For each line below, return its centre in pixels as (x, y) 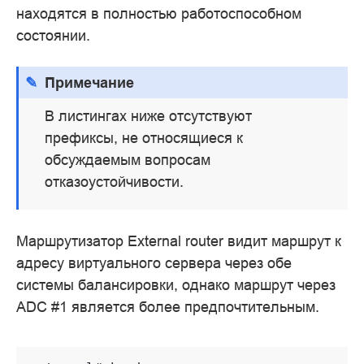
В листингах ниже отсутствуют (149, 116)
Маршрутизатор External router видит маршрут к (179, 241)
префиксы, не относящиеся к (144, 138)
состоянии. (53, 35)
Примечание (90, 82)
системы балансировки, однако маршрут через (176, 285)
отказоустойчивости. (115, 182)
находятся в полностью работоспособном (159, 13)
